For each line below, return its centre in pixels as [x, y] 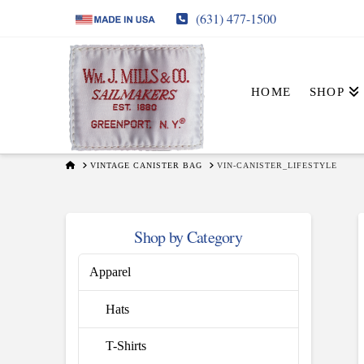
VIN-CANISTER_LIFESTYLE [277, 165]
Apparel [110, 271]
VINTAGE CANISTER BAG [146, 165]
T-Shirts [126, 346]
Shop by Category [188, 236]
